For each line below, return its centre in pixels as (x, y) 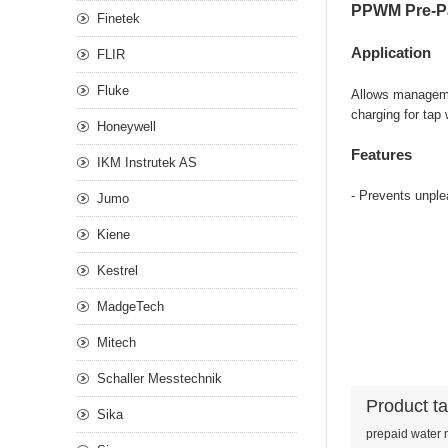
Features (381, 155)
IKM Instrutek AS (147, 162)
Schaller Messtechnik (159, 378)
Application (391, 53)
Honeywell (126, 126)
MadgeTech (130, 306)
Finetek (118, 18)
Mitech (116, 342)
